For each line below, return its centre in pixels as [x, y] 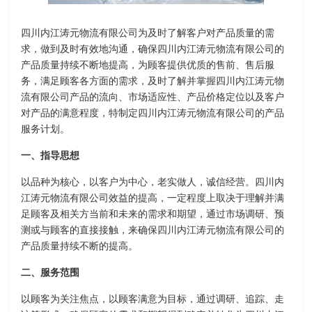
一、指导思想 [50, 156]
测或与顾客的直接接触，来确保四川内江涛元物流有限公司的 [153, 231]
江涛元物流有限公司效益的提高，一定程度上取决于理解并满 [153, 198]
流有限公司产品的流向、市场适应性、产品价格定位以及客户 [153, 97]
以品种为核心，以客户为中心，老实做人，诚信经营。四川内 [153, 182]
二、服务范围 [50, 273]
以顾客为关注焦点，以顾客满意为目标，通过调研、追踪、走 [153, 299]
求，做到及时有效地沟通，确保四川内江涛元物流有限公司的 [153, 49]
